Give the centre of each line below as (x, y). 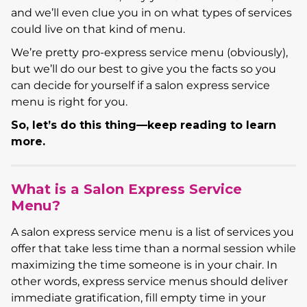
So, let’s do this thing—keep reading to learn (144, 125)
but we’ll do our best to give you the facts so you (144, 69)
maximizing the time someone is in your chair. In (144, 265)
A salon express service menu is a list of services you (152, 232)
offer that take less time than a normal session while (153, 248)
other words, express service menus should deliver (149, 281)
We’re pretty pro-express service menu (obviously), (149, 52)
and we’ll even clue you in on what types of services (151, 12)
